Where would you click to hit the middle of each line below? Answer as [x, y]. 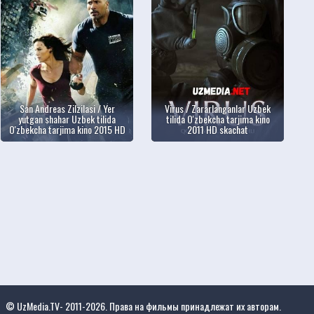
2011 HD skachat [218, 129]
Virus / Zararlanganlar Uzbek [218, 108]
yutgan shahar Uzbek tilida [67, 118]
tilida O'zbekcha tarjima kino [218, 118]
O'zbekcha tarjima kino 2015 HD [67, 129]
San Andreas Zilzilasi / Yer [67, 108]
